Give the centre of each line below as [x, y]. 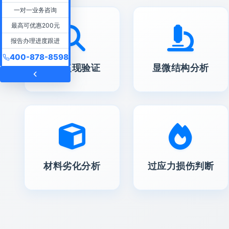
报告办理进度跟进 [35, 40]
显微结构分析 [180, 67]
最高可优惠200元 [35, 25]
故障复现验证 [72, 67]
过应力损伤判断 [180, 166]
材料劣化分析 [72, 166]
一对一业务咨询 [35, 10]
